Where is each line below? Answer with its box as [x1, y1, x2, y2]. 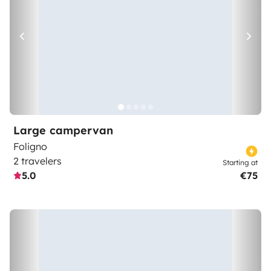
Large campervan [13, 123, 113, 137]
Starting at [223, 158, 258, 167]
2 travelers [13, 155, 62, 167]
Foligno [13, 140, 47, 152]
